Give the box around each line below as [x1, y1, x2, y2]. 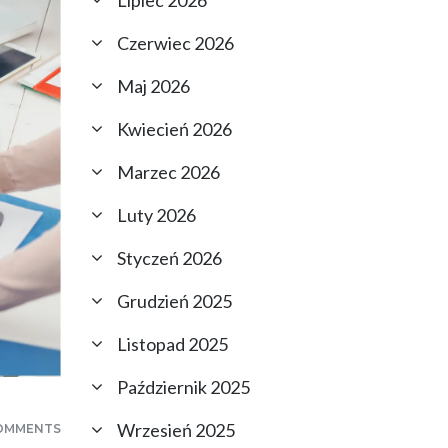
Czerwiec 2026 [117, 32, 234, 54]
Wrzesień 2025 [117, 419, 235, 441]
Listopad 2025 [117, 333, 228, 355]
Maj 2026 [117, 75, 190, 97]
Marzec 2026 [117, 161, 220, 183]
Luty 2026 [117, 204, 196, 226]
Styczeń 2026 [117, 247, 222, 269]
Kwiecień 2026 [117, 118, 232, 140]
